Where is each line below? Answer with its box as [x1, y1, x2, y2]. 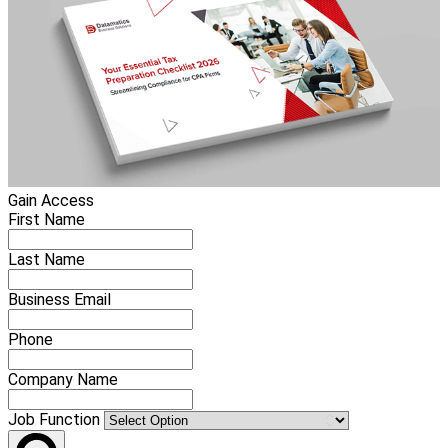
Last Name [8, 250, 85, 270]
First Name [8, 210, 85, 230]
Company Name [8, 370, 118, 390]
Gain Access [8, 191, 94, 211]
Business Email [8, 290, 111, 310]
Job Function [8, 410, 104, 430]
